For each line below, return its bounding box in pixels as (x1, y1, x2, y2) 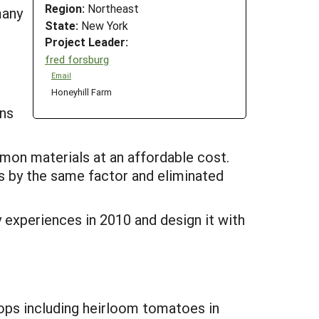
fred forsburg (45, 51, 109, 66)
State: (45, 17, 78, 33)
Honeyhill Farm (51, 85, 112, 98)
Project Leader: (45, 34, 128, 50)
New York (78, 17, 128, 33)
